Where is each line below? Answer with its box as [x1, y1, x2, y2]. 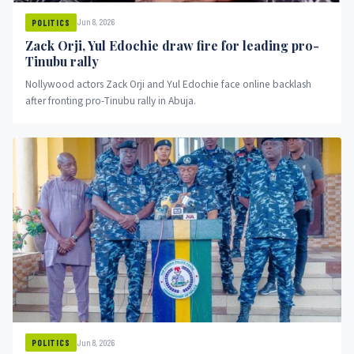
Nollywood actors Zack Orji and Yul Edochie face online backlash [25, 76, 311, 92]
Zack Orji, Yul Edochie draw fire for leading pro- [25, 36, 319, 54]
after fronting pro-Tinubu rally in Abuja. [25, 92, 197, 108]
